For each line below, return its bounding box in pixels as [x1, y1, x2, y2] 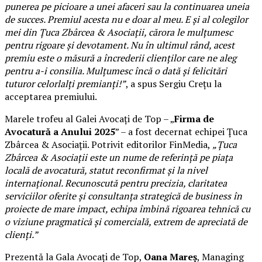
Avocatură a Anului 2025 [5, 125, 115, 138]
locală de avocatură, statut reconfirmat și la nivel [5, 163, 208, 177]
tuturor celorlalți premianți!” [5, 77, 126, 90]
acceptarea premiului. [5, 89, 97, 103]
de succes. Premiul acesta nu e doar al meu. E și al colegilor [5, 12, 248, 26]
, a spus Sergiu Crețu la [126, 77, 222, 90]
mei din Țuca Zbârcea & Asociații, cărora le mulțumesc [5, 25, 233, 39]
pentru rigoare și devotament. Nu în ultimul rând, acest [5, 38, 235, 51]
